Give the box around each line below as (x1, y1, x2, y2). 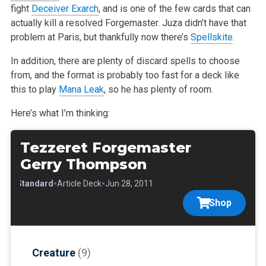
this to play (10, 84, 59, 96)
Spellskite (190, 31, 233, 43)
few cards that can (172, 3, 251, 15)
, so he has (103, 84, 148, 96)
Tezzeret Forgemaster (20, 139, 191, 157)
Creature (31, 246, 78, 259)
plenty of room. (148, 84, 213, 96)
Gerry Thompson (20, 156, 147, 173)
